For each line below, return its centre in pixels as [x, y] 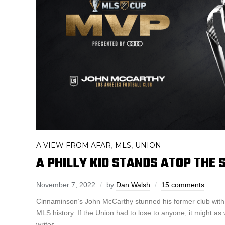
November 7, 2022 [66, 185]
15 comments [183, 185]
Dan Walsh [133, 185]
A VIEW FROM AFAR [74, 145]
